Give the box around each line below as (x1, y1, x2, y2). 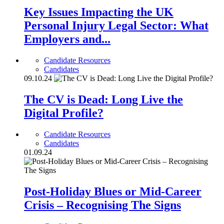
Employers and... (24, 32, 110, 46)
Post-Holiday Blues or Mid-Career (24, 184, 201, 198)
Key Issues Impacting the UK (24, 5, 173, 19)
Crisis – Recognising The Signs (24, 198, 181, 211)
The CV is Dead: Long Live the (24, 93, 183, 106)
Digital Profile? (24, 106, 103, 120)
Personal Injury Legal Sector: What (24, 19, 208, 32)
